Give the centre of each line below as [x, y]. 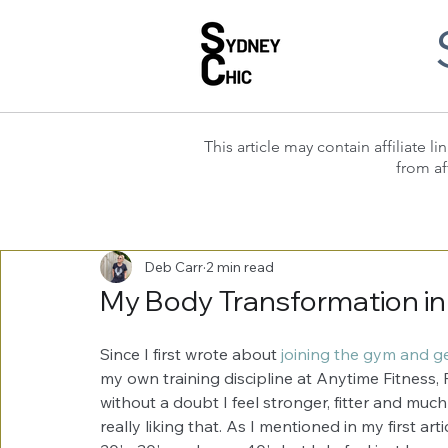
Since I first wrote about [190, 354]
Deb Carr [173, 266]
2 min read [240, 266]
